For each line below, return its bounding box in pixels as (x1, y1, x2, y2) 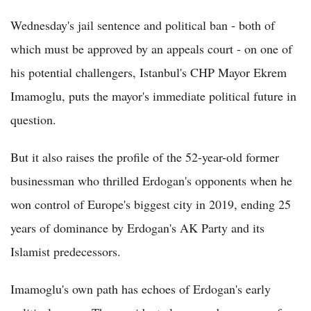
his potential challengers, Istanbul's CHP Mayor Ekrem (10, 63, 287, 81)
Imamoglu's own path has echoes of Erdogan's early (10, 280, 271, 297)
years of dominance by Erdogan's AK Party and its (10, 219, 264, 236)
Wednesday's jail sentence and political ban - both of (10, 16, 275, 33)
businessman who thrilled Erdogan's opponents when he (10, 171, 292, 189)
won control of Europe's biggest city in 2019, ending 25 (10, 195, 291, 212)
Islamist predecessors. (10, 242, 121, 260)
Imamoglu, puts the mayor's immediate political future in (10, 87, 296, 104)
